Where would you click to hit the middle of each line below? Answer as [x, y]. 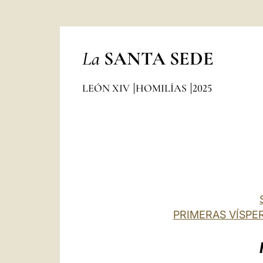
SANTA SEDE [159, 58]
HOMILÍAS [162, 88]
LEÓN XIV [107, 88]
